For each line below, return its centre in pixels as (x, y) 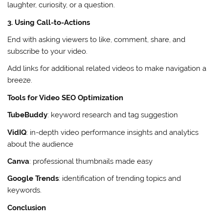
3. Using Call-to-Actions (49, 22)
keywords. (25, 190)
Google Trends (33, 179)
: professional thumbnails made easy (92, 161)
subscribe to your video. (48, 51)
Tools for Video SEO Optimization (66, 98)
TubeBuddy (28, 115)
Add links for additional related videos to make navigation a (107, 69)
